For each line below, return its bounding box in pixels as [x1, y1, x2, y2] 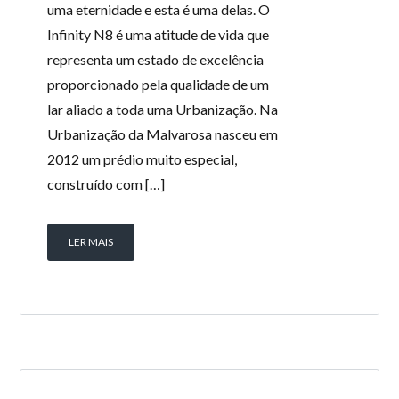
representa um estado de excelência [47, 51, 265, 68]
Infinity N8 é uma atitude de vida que [47, 26, 270, 43]
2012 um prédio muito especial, [47, 151, 238, 167]
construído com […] [47, 175, 166, 192]
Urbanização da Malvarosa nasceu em [47, 126, 279, 142]
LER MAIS [69, 235, 114, 248]
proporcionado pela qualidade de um [47, 76, 270, 93]
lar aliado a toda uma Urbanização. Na [47, 101, 279, 118]
